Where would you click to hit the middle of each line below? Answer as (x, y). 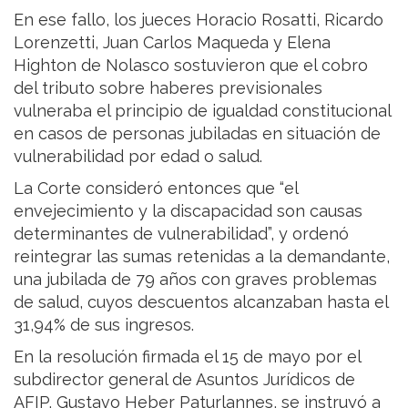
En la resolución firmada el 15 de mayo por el (187, 357)
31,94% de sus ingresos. (104, 325)
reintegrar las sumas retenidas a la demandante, (202, 257)
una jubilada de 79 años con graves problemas (195, 280)
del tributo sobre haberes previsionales (168, 88)
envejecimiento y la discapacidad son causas (188, 211)
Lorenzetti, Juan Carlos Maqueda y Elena (172, 43)
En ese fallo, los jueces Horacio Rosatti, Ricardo (199, 20)
